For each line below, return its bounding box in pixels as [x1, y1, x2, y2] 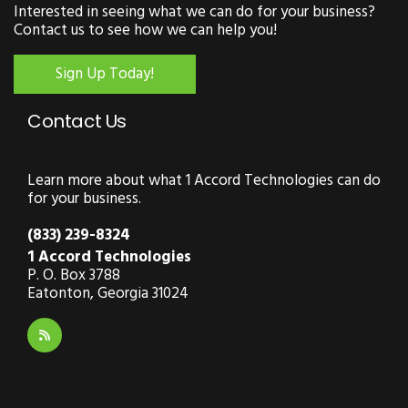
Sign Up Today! [56, 62, 154, 87]
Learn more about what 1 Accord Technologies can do [27, 168, 381, 193]
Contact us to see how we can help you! [14, 18, 277, 43]
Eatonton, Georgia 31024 [27, 281, 189, 306]
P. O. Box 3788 [27, 263, 120, 288]
